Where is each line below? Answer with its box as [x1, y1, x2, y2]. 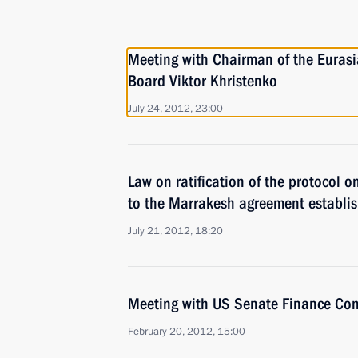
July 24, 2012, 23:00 [128, 101, 223, 116]
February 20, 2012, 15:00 [128, 324, 245, 339]
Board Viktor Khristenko [128, 71, 277, 90]
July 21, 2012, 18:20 [128, 224, 223, 238]
